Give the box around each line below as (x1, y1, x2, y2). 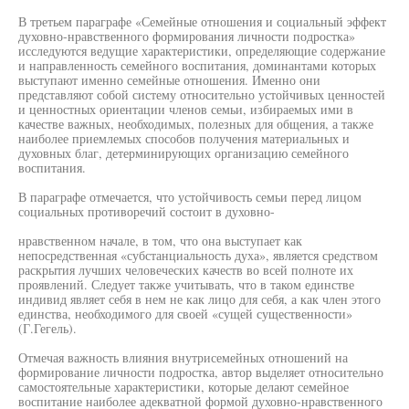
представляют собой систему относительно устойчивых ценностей (18, 86, 385, 103)
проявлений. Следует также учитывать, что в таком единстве (18, 276, 354, 293)
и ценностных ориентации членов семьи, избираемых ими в (18, 100, 353, 118)
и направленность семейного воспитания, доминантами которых (18, 57, 376, 74)
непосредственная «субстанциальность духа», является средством (18, 246, 378, 264)
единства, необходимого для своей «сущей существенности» (18, 305, 352, 322)
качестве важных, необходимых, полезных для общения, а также (18, 115, 373, 132)
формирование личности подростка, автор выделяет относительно (18, 363, 383, 381)
